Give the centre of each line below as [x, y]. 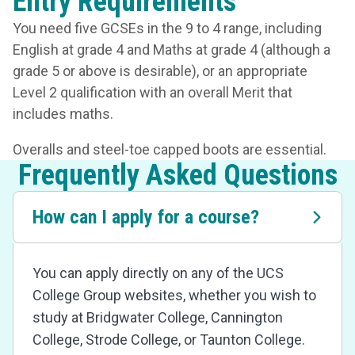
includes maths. [63, 114]
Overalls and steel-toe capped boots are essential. [170, 149]
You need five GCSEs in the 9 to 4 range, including [167, 28]
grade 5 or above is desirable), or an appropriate [160, 71]
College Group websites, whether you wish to [174, 295]
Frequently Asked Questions [177, 175]
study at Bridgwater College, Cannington [158, 317]
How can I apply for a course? [146, 217]
